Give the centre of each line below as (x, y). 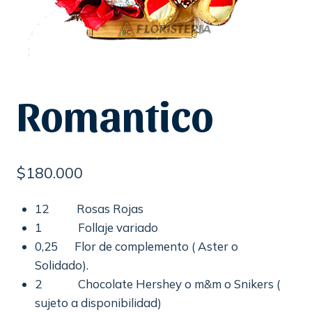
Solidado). (61, 265)
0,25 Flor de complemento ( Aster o (138, 246)
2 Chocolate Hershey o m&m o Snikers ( (157, 283)
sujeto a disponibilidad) (98, 302)
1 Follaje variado (96, 227)
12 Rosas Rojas (89, 208)
